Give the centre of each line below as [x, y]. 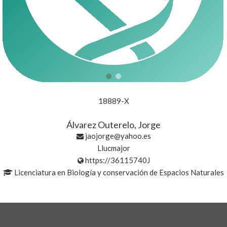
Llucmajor [113, 148]
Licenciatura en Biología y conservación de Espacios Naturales [118, 172]
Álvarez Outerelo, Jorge [113, 125]
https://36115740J [117, 160]
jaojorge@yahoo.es [118, 136]
